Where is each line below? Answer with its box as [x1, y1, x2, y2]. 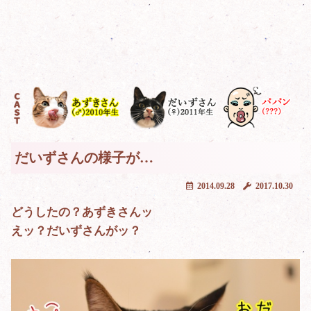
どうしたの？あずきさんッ [11, 205, 153, 219]
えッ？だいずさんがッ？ [11, 224, 141, 238]
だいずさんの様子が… [15, 150, 153, 166]
